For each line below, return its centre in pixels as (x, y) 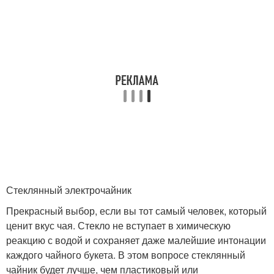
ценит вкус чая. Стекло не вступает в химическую (118, 225)
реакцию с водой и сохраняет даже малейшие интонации (136, 240)
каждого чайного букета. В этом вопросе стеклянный (126, 254)
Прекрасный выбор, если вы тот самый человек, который (136, 210)
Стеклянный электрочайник (69, 190)
